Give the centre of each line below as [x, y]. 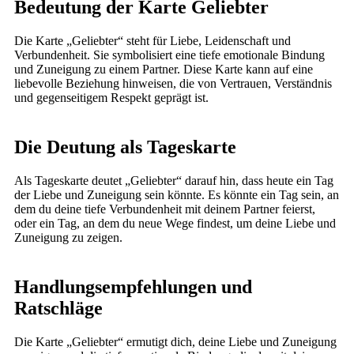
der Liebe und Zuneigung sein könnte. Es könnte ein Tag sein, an [177, 194]
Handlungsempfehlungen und [133, 286]
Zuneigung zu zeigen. [68, 237]
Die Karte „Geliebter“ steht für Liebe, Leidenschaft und [153, 40]
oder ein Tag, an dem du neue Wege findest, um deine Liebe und [175, 223]
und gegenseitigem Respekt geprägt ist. [111, 97]
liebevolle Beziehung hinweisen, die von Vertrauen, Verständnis [173, 83]
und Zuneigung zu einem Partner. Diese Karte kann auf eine [164, 69]
